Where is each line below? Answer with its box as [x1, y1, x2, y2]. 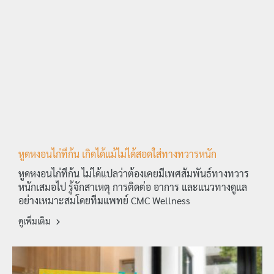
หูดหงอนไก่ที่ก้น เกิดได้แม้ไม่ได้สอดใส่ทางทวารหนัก [18, 147, 217, 161]
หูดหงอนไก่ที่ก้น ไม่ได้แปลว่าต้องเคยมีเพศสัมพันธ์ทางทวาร [18, 167, 249, 180]
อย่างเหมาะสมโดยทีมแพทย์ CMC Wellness [18, 194, 190, 207]
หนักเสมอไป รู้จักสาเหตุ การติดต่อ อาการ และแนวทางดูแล [18, 180, 247, 194]
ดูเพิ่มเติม [18, 215, 53, 227]
